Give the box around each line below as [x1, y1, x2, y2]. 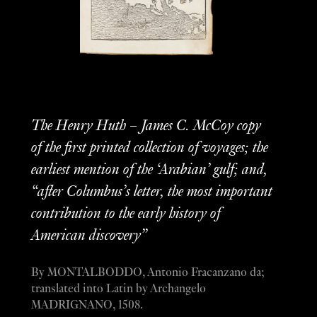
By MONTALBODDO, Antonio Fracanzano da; [30, 267, 265, 280]
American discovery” [30, 227, 147, 244]
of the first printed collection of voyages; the [30, 139, 268, 156]
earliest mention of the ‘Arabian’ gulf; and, [30, 161, 267, 178]
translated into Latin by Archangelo [30, 283, 206, 296]
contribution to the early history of [30, 205, 221, 222]
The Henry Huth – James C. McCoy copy [30, 117, 261, 134]
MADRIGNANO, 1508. [30, 299, 143, 313]
